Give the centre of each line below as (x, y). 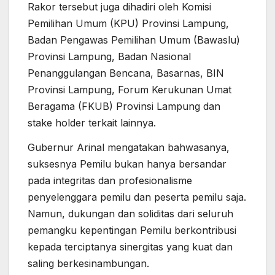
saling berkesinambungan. (88, 263)
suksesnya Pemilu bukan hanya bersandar (127, 164)
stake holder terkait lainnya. (92, 123)
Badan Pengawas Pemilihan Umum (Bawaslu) (134, 40)
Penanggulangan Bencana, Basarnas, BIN (126, 73)
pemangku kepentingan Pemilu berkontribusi (132, 230)
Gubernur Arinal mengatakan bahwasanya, (129, 147)
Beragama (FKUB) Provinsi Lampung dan (124, 107)
